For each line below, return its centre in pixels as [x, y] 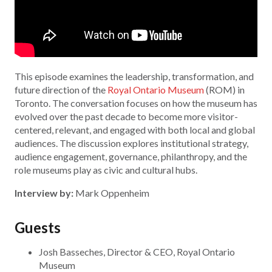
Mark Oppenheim [111, 193]
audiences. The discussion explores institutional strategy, [131, 143]
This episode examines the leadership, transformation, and [134, 76]
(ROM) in [224, 90]
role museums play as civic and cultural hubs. [106, 170]
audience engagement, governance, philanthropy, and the [131, 157]
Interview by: [44, 193]
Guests [38, 228]
